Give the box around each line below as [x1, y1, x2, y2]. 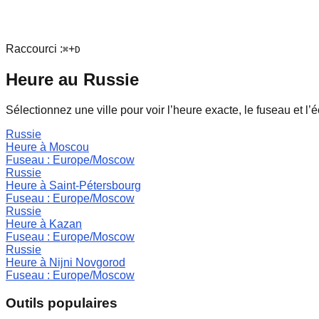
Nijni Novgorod [49, 256, 125, 268]
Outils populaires [6, 295, 117, 310]
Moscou [49, 140, 89, 153]
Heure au [6, 69, 83, 89]
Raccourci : [6, 43, 63, 55]
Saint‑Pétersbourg [49, 179, 141, 192]
